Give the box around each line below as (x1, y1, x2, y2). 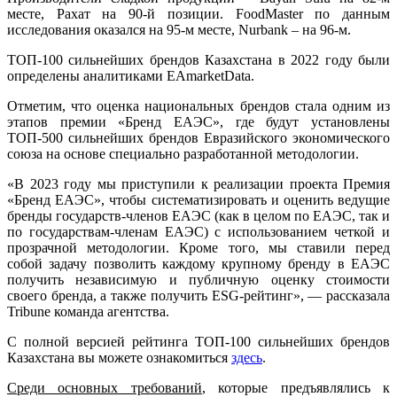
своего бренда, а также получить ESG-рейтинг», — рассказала (7, 287, 390, 303)
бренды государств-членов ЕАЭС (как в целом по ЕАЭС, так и (7, 207, 390, 223)
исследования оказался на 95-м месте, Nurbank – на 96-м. (7, 21, 351, 37)
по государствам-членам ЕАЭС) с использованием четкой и (7, 223, 390, 239)
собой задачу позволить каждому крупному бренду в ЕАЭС (7, 255, 390, 271)
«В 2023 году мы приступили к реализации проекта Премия (7, 175, 390, 191)
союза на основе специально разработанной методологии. (7, 145, 359, 161)
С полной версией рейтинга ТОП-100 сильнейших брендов (7, 333, 390, 349)
